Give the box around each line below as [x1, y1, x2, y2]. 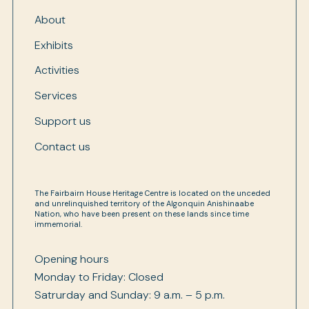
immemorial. [34, 219, 82, 229]
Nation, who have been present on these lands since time [34, 208, 249, 219]
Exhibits [34, 37, 73, 52]
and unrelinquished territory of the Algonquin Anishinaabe [34, 198, 254, 208]
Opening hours [34, 252, 109, 267]
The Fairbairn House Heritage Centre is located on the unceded [34, 188, 270, 198]
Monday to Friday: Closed [34, 270, 163, 285]
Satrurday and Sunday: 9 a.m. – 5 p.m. [34, 288, 225, 303]
